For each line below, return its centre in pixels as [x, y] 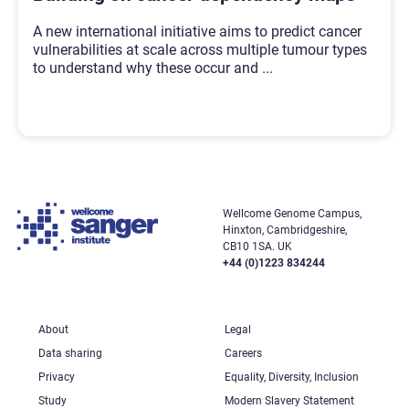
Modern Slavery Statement [289, 400]
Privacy [57, 377]
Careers [243, 353]
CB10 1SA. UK [257, 246]
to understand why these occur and [147, 68]
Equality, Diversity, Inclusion [291, 377]
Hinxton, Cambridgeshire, [284, 230]
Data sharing [70, 353]
